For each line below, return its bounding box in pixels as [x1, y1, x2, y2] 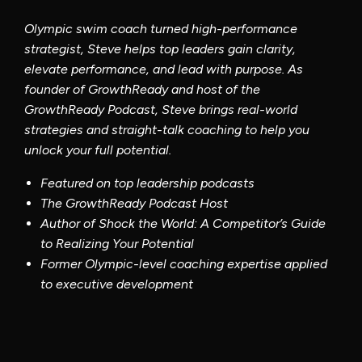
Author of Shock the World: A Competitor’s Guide [40, 53, 326, 69]
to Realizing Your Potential [40, 74, 194, 90]
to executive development [40, 114, 193, 130]
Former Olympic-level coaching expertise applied [40, 94, 327, 110]
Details [119, 246, 201, 277]
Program [12, 246, 113, 277]
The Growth [40, 33, 109, 49]
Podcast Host [145, 33, 228, 49]
